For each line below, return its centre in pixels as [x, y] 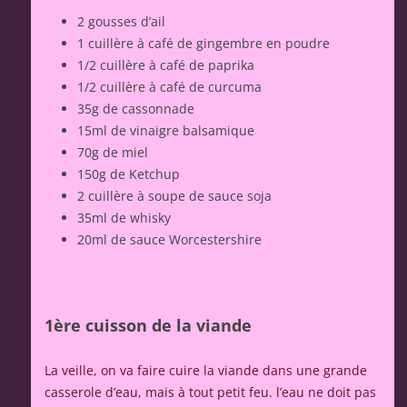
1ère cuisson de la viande [148, 326]
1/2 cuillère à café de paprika [166, 65]
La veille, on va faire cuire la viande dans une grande [206, 371]
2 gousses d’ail [121, 22]
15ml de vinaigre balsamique [166, 131]
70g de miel [113, 153]
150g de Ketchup [129, 174]
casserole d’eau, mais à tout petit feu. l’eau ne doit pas [210, 392]
